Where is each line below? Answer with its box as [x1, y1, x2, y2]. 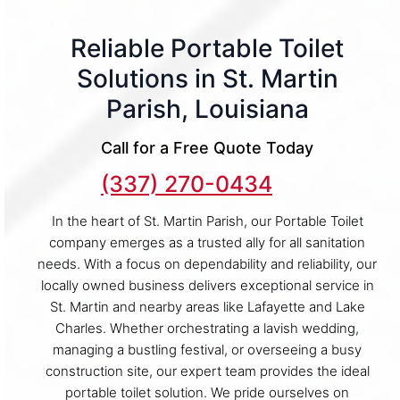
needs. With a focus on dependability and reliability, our [37, 254, 377, 272]
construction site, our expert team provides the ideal [45, 362, 370, 379]
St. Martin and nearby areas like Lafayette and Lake [49, 297, 365, 315]
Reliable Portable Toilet [71, 32, 344, 63]
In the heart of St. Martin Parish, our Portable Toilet [51, 212, 363, 229]
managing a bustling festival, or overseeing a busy [53, 340, 362, 358]
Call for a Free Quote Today [101, 137, 313, 157]
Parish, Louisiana [105, 93, 309, 124]
